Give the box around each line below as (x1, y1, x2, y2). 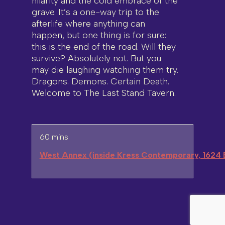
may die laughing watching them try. (31, 64, 178, 75)
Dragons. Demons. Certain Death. (31, 75, 169, 87)
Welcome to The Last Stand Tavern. (31, 87, 176, 98)
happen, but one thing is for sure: (31, 29, 166, 41)
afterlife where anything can (31, 18, 145, 29)
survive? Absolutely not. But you (31, 52, 161, 64)
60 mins (39, 132, 68, 142)
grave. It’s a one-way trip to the (31, 6, 159, 18)
